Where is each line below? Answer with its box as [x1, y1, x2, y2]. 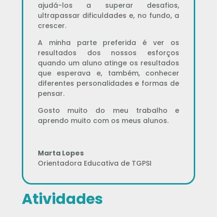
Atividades [21, 188, 103, 209]
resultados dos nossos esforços [37, 47, 180, 58]
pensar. [37, 88, 64, 98]
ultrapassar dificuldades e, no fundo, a [37, 10, 180, 20]
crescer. [37, 20, 66, 31]
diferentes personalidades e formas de [37, 78, 180, 88]
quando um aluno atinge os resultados [37, 58, 180, 68]
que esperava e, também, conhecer [37, 68, 180, 78]
